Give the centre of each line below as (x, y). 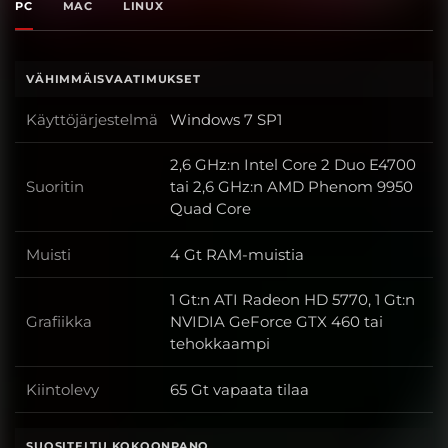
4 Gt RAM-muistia (236, 254)
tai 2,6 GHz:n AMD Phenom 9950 (291, 187)
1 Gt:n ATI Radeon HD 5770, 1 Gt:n (292, 300)
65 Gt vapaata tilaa (239, 389)
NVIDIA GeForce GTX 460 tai (276, 322)
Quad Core (210, 209)
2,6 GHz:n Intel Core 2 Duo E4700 (292, 165)
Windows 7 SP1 (225, 119)
